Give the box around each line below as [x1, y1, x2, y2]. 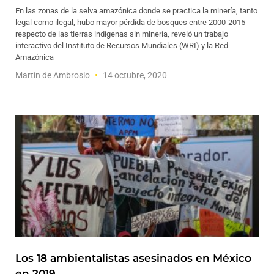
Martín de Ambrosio [15, 70, 92, 80]
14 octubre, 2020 [101, 70, 167, 80]
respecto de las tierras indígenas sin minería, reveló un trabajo [15, 29, 228, 39]
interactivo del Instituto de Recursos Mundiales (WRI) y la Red [15, 41, 228, 50]
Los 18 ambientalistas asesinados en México [15, 252, 251, 264]
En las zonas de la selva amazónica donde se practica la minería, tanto [15, 6, 257, 15]
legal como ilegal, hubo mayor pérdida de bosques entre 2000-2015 [15, 18, 245, 27]
